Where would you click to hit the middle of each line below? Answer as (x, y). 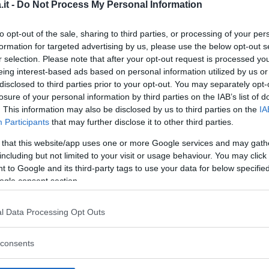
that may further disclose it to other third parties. (141, 122)
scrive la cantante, (144, 233)
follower (96, 249)
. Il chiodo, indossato (170, 249)
